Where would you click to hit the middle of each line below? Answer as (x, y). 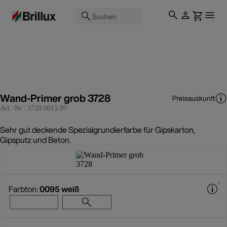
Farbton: (24, 189)
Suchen (104, 16)
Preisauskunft (194, 98)
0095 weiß (59, 189)
